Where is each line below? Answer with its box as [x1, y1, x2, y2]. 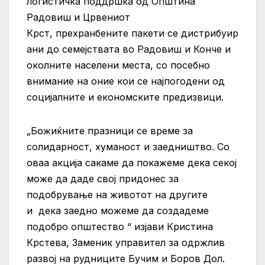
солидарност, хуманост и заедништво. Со [27, 141, 230, 153]
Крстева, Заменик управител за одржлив [27, 237, 225, 249]
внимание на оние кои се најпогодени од [27, 75, 225, 88]
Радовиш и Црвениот [27, 11, 130, 24]
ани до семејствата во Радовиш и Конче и [27, 43, 231, 56]
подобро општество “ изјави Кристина [27, 221, 213, 233]
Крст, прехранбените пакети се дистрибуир [27, 27, 238, 40]
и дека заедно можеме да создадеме [27, 205, 209, 217]
